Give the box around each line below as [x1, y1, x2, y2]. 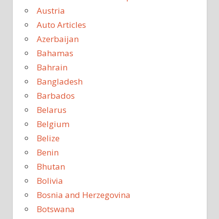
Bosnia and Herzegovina [37, 189, 131, 200]
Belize [37, 132, 60, 144]
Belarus [37, 104, 66, 115]
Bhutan [37, 160, 65, 172]
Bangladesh [37, 75, 83, 87]
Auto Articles [37, 19, 86, 30]
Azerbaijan [37, 33, 79, 44]
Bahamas [37, 47, 73, 59]
